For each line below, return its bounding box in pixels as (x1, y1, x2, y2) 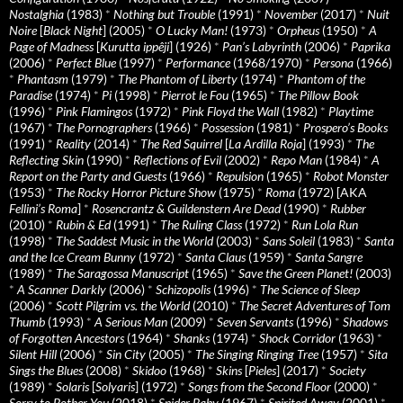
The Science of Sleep (260, 281, 360, 297)
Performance (166, 54, 230, 70)
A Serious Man (94, 313, 167, 329)
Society (329, 362, 366, 378)
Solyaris (95, 378, 135, 394)
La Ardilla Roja (228, 135, 302, 151)
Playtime (328, 103, 373, 119)
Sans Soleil (263, 232, 315, 248)
